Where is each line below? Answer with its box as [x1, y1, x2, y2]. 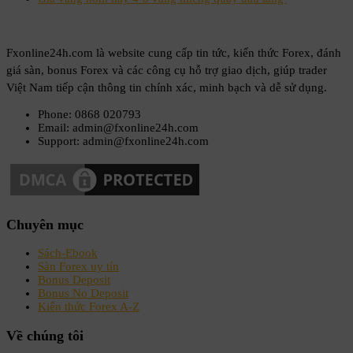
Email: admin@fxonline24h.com [38, 121, 199, 135]
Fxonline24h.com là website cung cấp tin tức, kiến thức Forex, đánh [6, 46, 341, 60]
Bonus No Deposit [38, 287, 128, 300]
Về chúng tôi [6, 327, 84, 344]
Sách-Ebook [38, 247, 98, 260]
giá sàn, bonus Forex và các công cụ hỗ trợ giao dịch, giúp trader [6, 64, 327, 77]
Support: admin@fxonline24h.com [38, 135, 209, 148]
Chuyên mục [6, 216, 84, 232]
